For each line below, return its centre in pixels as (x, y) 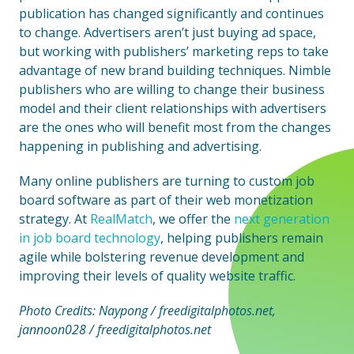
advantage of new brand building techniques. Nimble (175, 70)
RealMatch (121, 219)
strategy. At (55, 219)
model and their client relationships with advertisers (173, 108)
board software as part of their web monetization (166, 200)
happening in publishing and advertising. (140, 146)
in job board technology (90, 238)
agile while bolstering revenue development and (162, 257)
